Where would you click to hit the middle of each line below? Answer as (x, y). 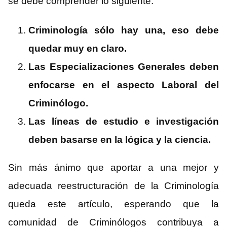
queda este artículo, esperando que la (113, 204)
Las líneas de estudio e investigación (124, 122)
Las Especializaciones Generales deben (124, 67)
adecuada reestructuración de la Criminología (113, 186)
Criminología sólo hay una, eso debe (124, 30)
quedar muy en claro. (78, 49)
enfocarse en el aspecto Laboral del (124, 85)
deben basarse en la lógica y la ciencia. (120, 140)
